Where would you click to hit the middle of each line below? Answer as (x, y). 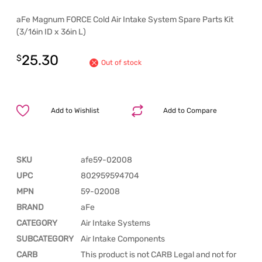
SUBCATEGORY (45, 239)
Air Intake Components (123, 239)
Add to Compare (190, 110)
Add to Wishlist (75, 110)
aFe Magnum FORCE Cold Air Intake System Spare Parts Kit (125, 19)
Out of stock (121, 62)
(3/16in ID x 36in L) (51, 32)
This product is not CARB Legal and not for (158, 254)
